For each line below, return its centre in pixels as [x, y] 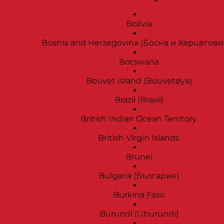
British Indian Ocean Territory [139, 119]
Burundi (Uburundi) [139, 214]
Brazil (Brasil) [139, 100]
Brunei [139, 157]
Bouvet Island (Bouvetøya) [139, 81]
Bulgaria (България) [139, 176]
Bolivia [139, 24]
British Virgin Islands [139, 138]
